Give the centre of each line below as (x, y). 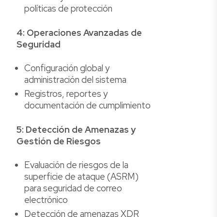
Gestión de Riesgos (59, 141)
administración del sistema (75, 80)
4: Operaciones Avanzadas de (79, 32)
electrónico (46, 200)
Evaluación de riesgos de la (76, 165)
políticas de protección (68, 9)
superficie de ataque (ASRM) (81, 177)
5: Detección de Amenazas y (76, 129)
